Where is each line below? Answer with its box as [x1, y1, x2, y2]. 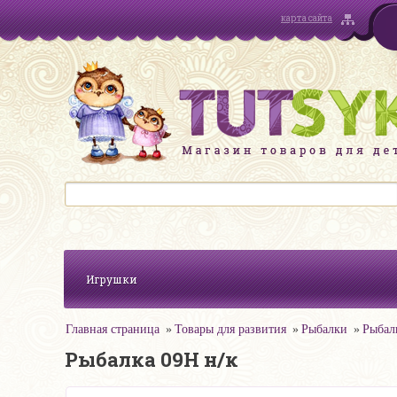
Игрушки [86, 272, 137, 286]
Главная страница [66, 323, 160, 336]
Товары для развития [175, 323, 286, 336]
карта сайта [281, 12, 332, 24]
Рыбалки [301, 323, 347, 336]
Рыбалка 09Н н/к [65, 346, 238, 372]
